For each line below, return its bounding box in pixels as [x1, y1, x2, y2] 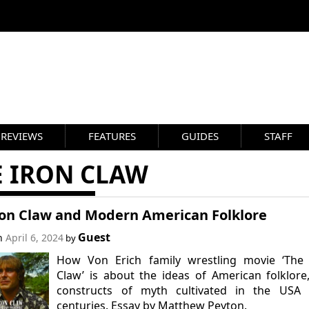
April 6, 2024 [5, 231, 63, 244]
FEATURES [88, 129, 136, 143]
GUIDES [181, 129, 219, 143]
